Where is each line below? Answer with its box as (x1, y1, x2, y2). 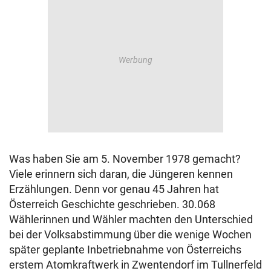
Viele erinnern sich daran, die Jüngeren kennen (9, 168, 233, 180)
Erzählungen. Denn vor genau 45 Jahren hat (9, 183, 219, 195)
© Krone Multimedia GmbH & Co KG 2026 (17, 6, 174, 16)
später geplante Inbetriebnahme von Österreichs (9, 243, 241, 256)
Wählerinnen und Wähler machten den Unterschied (9, 213, 253, 226)
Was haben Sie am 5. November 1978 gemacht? (9, 152, 241, 165)
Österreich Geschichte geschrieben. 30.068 (9, 198, 215, 211)
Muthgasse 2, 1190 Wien (17, 19, 111, 30)
